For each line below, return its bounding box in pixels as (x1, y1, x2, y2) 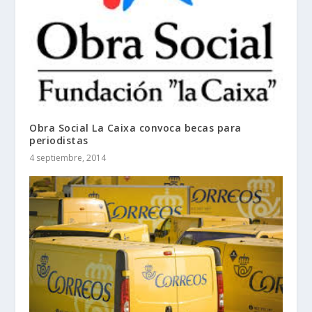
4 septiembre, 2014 (29, 151, 107, 164)
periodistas (29, 133, 88, 147)
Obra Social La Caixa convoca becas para (29, 120, 242, 134)
